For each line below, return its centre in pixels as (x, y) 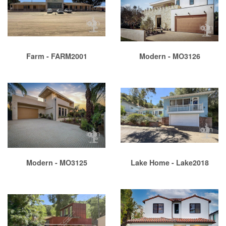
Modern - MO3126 (169, 56)
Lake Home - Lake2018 (169, 163)
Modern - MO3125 (56, 163)
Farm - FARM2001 (56, 56)
